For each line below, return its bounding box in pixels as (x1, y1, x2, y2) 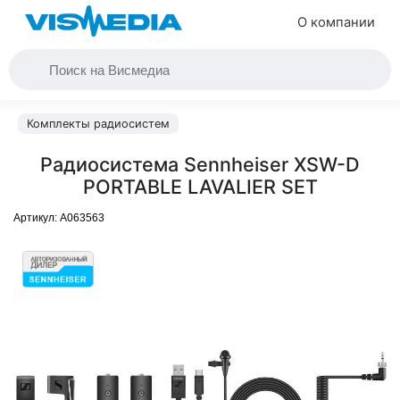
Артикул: (13, 212, 60, 224)
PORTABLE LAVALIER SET (82, 175, 318, 198)
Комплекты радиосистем (27, 117, 170, 130)
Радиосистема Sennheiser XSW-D (40, 153, 360, 176)
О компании (297, 14, 375, 30)
